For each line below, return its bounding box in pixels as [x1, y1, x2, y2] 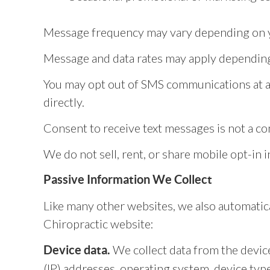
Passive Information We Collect [43, 172, 212, 186]
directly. [43, 95, 84, 109]
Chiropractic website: [43, 216, 154, 231]
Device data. [43, 243, 110, 257]
